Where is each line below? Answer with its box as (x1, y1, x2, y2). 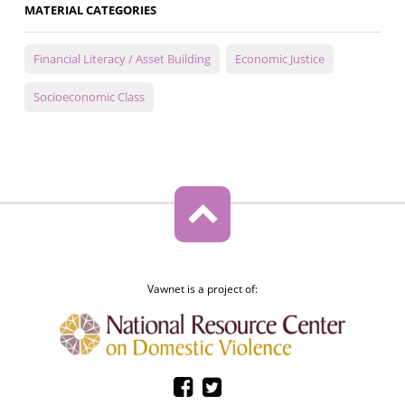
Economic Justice (234, 51, 325, 68)
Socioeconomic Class (33, 89, 145, 106)
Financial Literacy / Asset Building (33, 51, 211, 68)
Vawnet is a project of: (146, 281, 258, 297)
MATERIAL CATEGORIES (24, 2, 156, 19)
